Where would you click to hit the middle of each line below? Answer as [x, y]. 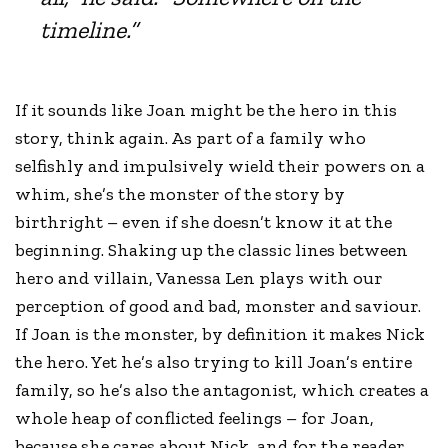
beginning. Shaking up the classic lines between [212, 249]
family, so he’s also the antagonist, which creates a [222, 389]
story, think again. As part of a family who [191, 137]
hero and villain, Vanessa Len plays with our [199, 277]
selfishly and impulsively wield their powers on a [220, 165]
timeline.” [89, 29]
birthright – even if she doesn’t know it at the [204, 221]
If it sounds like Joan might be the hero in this [206, 109]
